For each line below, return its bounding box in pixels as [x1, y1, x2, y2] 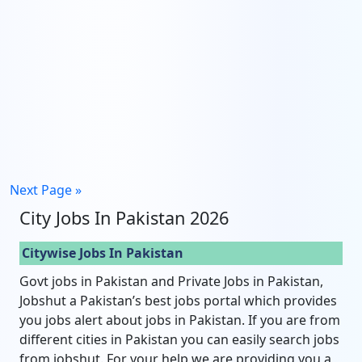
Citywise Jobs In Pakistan [22, 244, 183, 263]
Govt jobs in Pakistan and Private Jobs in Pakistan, [19, 272, 323, 291]
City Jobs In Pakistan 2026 [19, 206, 229, 230]
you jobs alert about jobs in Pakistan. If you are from [19, 311, 340, 330]
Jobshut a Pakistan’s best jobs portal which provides [19, 292, 337, 310]
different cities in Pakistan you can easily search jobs [19, 330, 339, 349]
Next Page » [10, 181, 82, 200]
